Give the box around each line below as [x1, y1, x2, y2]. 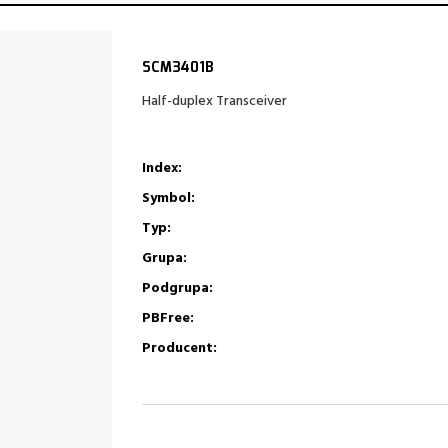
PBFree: [141, 307, 194, 330]
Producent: [141, 337, 217, 360]
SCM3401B [141, 57, 214, 79]
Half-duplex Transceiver [141, 90, 287, 113]
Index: [141, 157, 182, 180]
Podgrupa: [141, 277, 213, 300]
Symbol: [141, 187, 195, 210]
